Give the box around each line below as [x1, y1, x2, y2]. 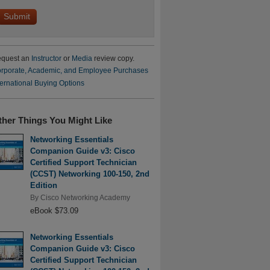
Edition [30, 180, 57, 190]
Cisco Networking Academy [40, 193, 130, 201]
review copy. [92, 54, 134, 62]
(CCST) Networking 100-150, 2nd [30, 169, 149, 178]
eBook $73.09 [30, 206, 78, 215]
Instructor [31, 54, 61, 62]
